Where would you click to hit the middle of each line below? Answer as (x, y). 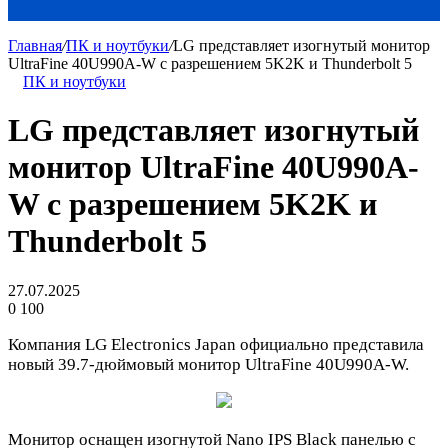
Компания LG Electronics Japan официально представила (216, 344)
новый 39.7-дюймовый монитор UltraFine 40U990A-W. (208, 364)
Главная (35, 45)
